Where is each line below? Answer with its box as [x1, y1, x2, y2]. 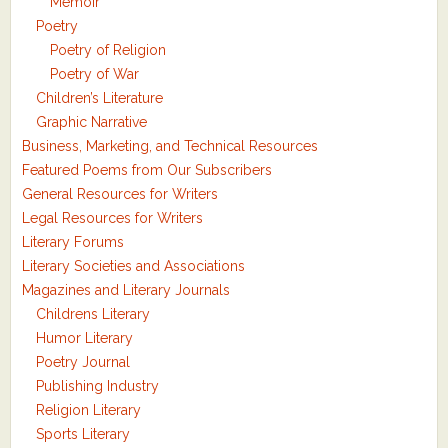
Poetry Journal [36, 354, 131, 371]
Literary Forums [22, 234, 125, 251]
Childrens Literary [36, 306, 151, 323]
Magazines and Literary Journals [22, 282, 231, 299]
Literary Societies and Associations [22, 258, 246, 275]
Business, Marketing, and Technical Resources [22, 138, 319, 155]
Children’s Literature [36, 90, 164, 107]
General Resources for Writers [22, 186, 219, 203]
